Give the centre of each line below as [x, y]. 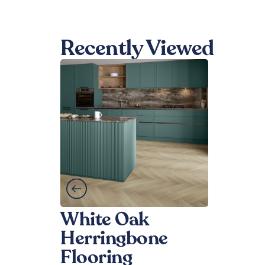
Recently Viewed [137, 49]
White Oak [104, 220]
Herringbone [114, 239]
